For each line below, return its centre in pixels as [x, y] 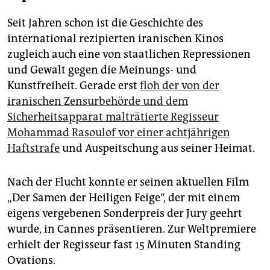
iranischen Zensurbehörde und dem [98, 102]
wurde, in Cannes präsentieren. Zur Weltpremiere [132, 229]
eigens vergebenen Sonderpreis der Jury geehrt [125, 214]
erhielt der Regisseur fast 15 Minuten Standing [124, 245]
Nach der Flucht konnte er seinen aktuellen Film [128, 182]
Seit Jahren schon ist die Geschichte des [105, 23]
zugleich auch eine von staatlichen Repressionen [129, 55]
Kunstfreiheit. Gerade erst [74, 86]
